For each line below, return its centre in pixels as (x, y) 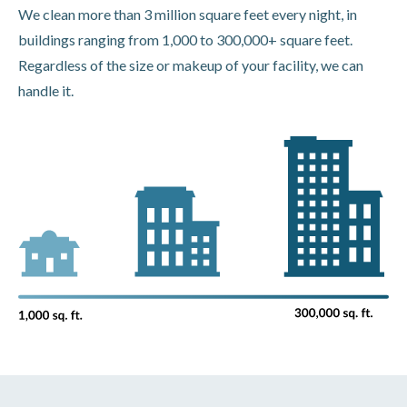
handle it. (46, 91)
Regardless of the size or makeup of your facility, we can (191, 65)
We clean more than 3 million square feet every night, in (188, 15)
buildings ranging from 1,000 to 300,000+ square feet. (185, 40)
